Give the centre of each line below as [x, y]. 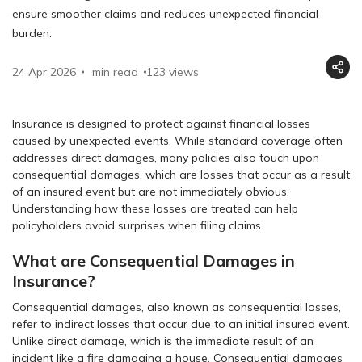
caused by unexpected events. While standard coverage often [177, 140]
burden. [32, 33]
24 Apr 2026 [44, 72]
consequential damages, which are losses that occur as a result [181, 174]
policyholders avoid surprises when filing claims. [138, 225]
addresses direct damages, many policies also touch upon [166, 157]
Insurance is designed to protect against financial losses [161, 123]
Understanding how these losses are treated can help [155, 208]
